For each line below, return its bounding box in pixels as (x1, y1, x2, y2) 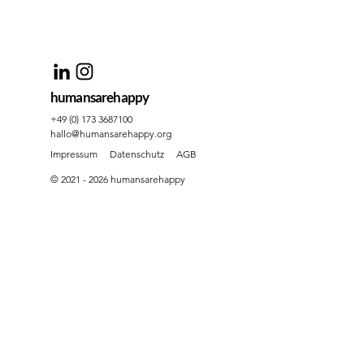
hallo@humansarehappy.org (50, 128, 171, 140)
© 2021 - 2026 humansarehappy (50, 173, 185, 185)
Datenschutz (110, 148, 164, 160)
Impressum (50, 148, 97, 160)
